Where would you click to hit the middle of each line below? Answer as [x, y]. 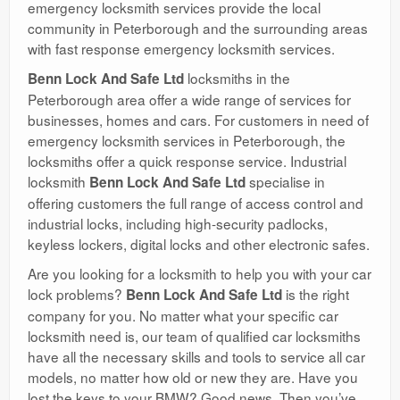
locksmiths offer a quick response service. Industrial [187, 160]
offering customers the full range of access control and [196, 202]
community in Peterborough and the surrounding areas [198, 27]
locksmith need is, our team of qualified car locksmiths [194, 335]
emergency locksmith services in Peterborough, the [187, 140]
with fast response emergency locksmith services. [181, 48]
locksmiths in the [237, 77]
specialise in [285, 181]
